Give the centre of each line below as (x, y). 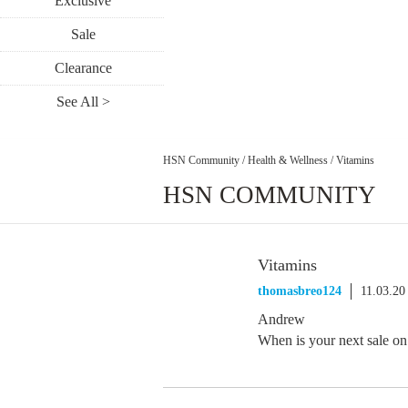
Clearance (83, 68)
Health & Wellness (288, 160)
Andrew (281, 319)
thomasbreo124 (300, 291)
